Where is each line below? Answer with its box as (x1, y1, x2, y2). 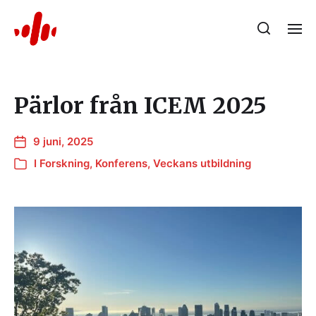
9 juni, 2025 (33, 135, 93, 148)
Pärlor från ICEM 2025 (14, 92, 267, 120)
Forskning (39, 157, 90, 170)
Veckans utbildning (153, 157, 251, 170)
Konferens (95, 157, 147, 170)
